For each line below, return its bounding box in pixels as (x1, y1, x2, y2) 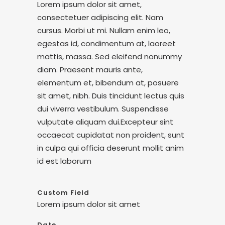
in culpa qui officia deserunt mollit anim (37, 142, 184, 153)
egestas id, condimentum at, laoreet (37, 38, 176, 49)
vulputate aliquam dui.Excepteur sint (37, 116, 173, 127)
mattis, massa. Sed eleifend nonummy (37, 51, 182, 62)
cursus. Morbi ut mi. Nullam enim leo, (37, 25, 170, 36)
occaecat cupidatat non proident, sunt (37, 129, 184, 140)
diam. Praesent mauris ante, (37, 64, 143, 75)
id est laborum (37, 155, 91, 166)
